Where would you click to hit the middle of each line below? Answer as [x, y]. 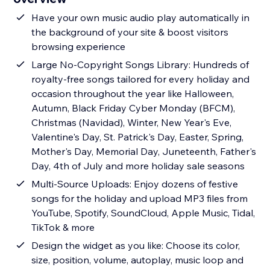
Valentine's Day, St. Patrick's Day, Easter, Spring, [138, 137]
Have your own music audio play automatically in [141, 18]
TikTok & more [63, 228]
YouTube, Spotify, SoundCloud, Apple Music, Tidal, [143, 213]
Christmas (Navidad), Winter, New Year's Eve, [132, 123]
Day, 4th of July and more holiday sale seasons [138, 166]
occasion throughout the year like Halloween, [133, 94]
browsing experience [79, 47]
